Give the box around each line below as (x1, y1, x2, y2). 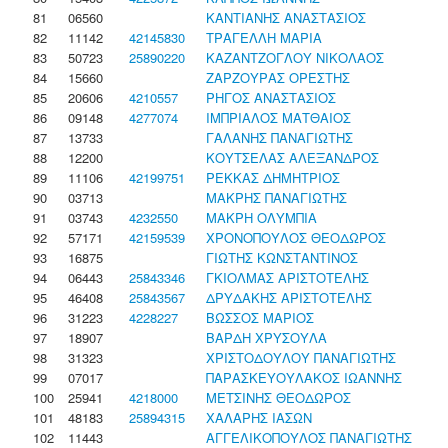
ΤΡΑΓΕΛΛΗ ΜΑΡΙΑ (206, 28, 322, 47)
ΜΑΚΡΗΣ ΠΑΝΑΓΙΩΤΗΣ (206, 188, 347, 207)
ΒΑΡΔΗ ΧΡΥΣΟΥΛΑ (206, 328, 327, 347)
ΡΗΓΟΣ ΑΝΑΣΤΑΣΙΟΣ (206, 88, 336, 107)
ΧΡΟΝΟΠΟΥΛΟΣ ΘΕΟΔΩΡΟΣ (206, 228, 386, 247)
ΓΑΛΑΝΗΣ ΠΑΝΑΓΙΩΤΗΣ (206, 128, 353, 147)
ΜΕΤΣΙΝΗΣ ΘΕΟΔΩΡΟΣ (206, 388, 351, 407)
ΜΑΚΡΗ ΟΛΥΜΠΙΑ (206, 208, 317, 227)
